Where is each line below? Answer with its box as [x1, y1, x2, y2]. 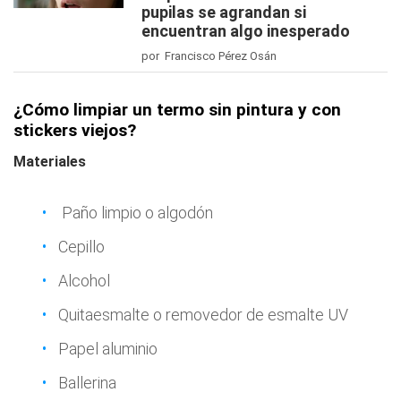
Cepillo [58, 236, 105, 256]
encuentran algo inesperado [141, 21, 350, 40]
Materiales [13, 152, 86, 170]
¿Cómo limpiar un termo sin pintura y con [13, 98, 341, 120]
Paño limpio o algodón [58, 202, 213, 222]
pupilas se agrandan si [141, 2, 306, 21]
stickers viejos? [13, 119, 136, 141]
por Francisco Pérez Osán [141, 48, 277, 63]
